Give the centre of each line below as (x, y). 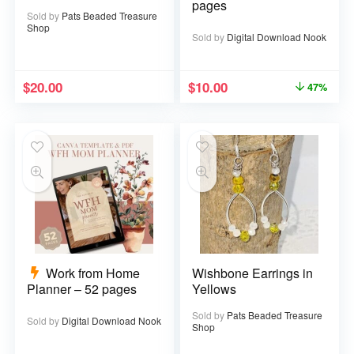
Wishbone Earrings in (253, 273)
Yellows (215, 288)
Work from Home (93, 273)
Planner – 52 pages (82, 288)
